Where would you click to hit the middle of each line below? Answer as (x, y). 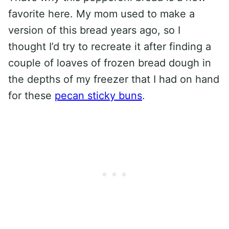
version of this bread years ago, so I (94, 30)
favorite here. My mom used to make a (101, 14)
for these (31, 96)
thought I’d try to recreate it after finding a (110, 47)
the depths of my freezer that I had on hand (114, 79)
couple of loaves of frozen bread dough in (110, 63)
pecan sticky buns (98, 96)
